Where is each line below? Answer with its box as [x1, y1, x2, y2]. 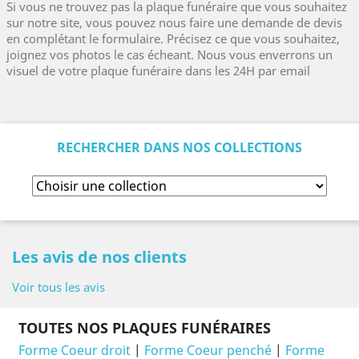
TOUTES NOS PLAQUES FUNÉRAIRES [18, 318, 271, 337]
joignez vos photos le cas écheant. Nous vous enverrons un [6, 46, 333, 63]
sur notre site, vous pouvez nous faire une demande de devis [6, 14, 342, 30]
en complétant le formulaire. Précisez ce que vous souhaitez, [6, 30, 340, 46]
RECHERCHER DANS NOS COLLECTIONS [57, 139, 302, 156]
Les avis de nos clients [12, 246, 187, 268]
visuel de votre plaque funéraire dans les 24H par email [6, 63, 310, 79]
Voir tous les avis [12, 279, 105, 295]
